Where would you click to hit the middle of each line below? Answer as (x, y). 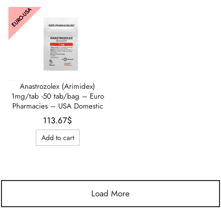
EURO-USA (21, 17)
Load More (110, 193)
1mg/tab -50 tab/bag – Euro (57, 96)
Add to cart (57, 137)
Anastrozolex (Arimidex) (58, 87)
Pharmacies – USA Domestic (57, 106)
